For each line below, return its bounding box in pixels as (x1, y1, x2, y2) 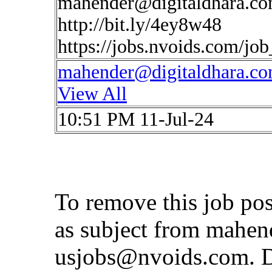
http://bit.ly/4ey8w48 (58, 14, 222, 35)
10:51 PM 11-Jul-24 (58, 109, 214, 130)
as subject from (55, 216, 206, 242)
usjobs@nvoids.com (55, 243, 249, 270)
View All (58, 83, 127, 104)
